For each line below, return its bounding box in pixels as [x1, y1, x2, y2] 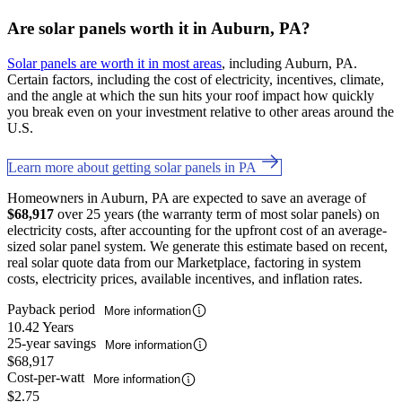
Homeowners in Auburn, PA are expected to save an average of [7, 189, 366, 205]
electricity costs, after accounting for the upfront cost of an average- [7, 222, 387, 238]
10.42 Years [7, 319, 74, 336]
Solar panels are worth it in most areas [7, 55, 222, 71]
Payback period [7, 301, 99, 317]
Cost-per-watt [7, 370, 88, 386]
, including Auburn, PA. [222, 55, 357, 71]
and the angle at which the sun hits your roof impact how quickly [7, 87, 374, 103]
